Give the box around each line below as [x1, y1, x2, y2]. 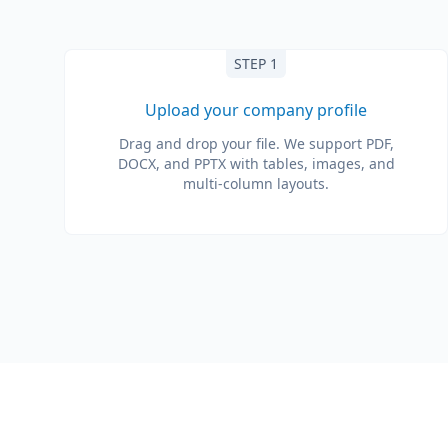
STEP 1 [234, 54, 278, 73]
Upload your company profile [145, 99, 367, 121]
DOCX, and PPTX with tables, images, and [117, 154, 395, 173]
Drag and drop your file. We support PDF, [118, 134, 394, 153]
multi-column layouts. [183, 174, 329, 193]
